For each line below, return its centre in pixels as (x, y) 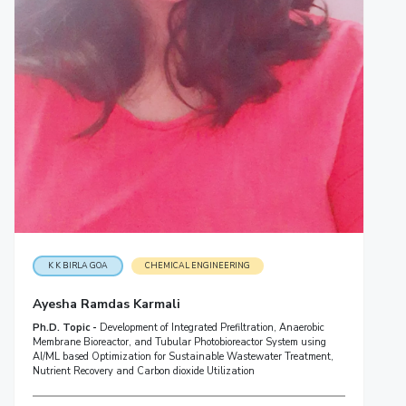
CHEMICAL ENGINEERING (197, 266)
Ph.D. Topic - (66, 328)
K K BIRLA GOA (77, 266)
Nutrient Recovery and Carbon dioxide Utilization (143, 372)
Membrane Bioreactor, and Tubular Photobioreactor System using (179, 343)
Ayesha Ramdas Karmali (106, 304)
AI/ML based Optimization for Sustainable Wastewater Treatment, (183, 357)
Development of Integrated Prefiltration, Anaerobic (212, 328)
